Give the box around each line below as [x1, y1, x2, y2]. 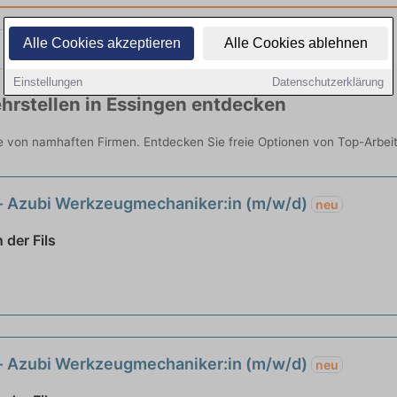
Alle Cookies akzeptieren [22, 35, 181, 51]
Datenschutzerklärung [272, 75, 384, 89]
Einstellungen [13, 75, 82, 89]
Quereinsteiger [235, 39, 345, 58]
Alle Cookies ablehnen [223, 35, 368, 51]
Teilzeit [81, 39, 134, 58]
